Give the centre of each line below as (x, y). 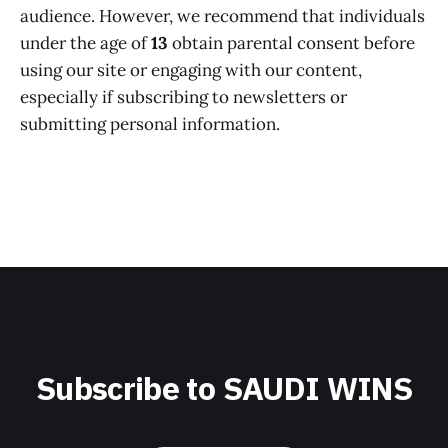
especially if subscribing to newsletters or (183, 96)
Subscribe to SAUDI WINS (224, 389)
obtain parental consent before (291, 42)
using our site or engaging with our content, (191, 69)
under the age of (85, 42)
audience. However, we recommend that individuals (222, 15)
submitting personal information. (150, 123)
